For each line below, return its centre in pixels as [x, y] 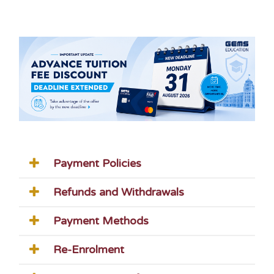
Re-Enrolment [89, 249]
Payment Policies [98, 163]
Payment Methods [101, 220]
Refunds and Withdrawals [119, 192]
